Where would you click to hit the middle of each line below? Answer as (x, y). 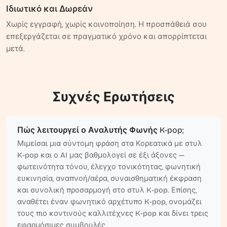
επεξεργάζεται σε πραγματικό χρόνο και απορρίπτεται (106, 36)
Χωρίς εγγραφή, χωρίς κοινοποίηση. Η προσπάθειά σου (106, 24)
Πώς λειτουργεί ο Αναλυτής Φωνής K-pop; (101, 130)
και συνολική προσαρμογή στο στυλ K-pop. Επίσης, (107, 190)
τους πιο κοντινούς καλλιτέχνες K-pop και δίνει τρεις (113, 213)
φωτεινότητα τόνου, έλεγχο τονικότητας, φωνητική (109, 167)
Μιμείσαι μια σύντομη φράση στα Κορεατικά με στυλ (110, 143)
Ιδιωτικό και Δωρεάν (49, 9)
